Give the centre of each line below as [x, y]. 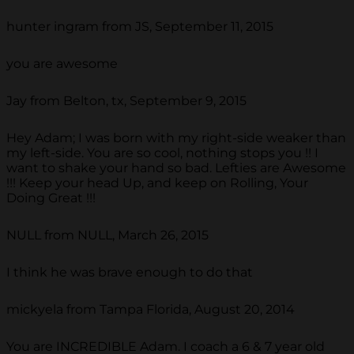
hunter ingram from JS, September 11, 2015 [140, 27]
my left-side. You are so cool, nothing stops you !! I [162, 153]
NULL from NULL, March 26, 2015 [107, 235]
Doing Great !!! [51, 198]
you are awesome [62, 64]
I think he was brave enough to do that [130, 273]
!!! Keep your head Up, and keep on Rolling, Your [157, 183]
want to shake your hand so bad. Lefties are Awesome [176, 168]
